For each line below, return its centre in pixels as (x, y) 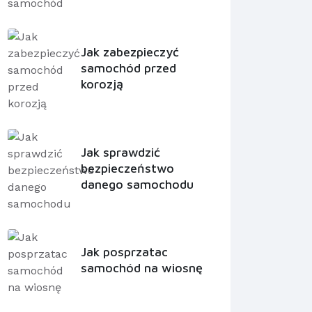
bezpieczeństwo (127, 168)
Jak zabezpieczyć (130, 52)
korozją (102, 84)
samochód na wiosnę (141, 268)
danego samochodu (137, 184)
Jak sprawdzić (120, 152)
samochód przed (128, 68)
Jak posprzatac (124, 252)
